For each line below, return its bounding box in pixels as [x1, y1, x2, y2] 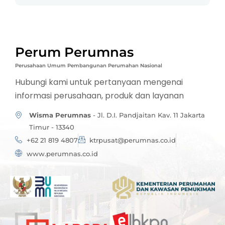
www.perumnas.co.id [26, 150, 98, 158]
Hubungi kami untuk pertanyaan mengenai [15, 76, 183, 88]
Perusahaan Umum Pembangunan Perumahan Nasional [15, 62, 162, 68]
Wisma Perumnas [29, 111, 91, 120]
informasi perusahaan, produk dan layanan [15, 89, 184, 101]
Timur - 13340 [29, 124, 74, 132]
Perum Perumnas [15, 44, 134, 60]
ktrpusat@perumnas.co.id [89, 137, 176, 145]
